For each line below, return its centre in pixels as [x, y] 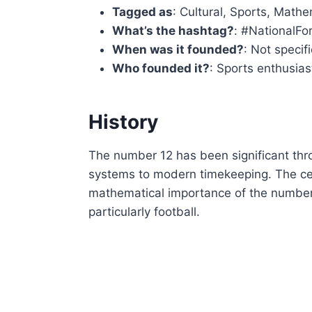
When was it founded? [178, 49]
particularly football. [145, 211]
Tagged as [143, 11]
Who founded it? [161, 68]
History [124, 122]
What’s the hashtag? [173, 30]
